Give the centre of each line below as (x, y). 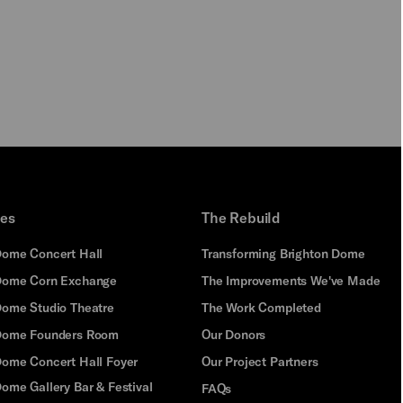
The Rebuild (241, 217)
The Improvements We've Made (291, 280)
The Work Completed (261, 307)
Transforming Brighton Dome (283, 253)
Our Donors (233, 334)
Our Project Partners (260, 361)
